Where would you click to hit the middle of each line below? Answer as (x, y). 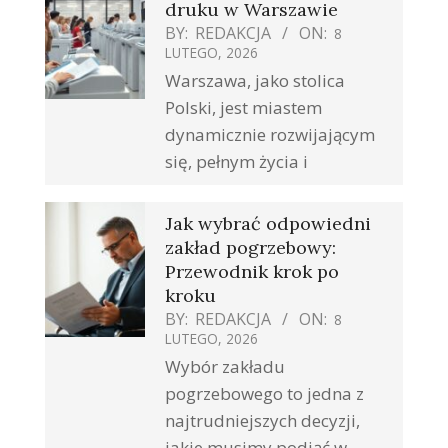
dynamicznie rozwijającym (270, 135)
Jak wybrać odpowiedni (268, 224)
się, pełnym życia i (236, 162)
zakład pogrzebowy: (250, 248)
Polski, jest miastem (243, 108)
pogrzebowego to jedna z (264, 394)
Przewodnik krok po (252, 272)
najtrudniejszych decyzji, (262, 421)
